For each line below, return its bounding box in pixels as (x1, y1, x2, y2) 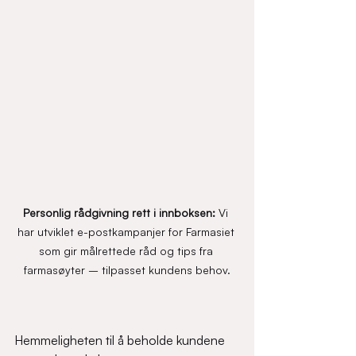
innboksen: (159, 206, 219, 220)
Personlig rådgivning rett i (23, 206, 159, 220)
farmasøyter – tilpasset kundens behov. (24, 263, 230, 277)
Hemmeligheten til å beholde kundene (14, 332, 228, 349)
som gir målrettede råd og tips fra (38, 244, 216, 258)
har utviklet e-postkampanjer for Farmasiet (17, 225, 238, 239)
